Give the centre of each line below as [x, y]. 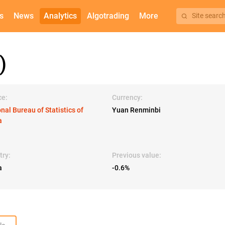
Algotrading [108, 16]
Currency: [127, 97]
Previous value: [136, 155]
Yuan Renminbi [136, 110]
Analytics [60, 16]
